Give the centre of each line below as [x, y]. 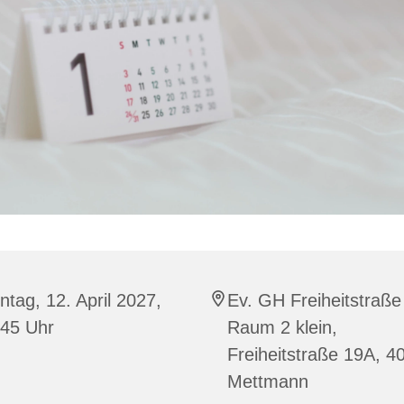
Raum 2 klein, [282, 327]
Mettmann [268, 381]
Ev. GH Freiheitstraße [314, 300]
